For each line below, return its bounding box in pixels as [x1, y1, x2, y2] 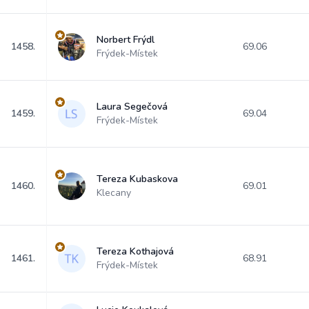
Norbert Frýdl [97, 33, 154, 46]
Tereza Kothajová [97, 245, 174, 258]
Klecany [97, 186, 131, 199]
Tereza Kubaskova [97, 172, 178, 186]
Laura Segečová [97, 100, 168, 113]
